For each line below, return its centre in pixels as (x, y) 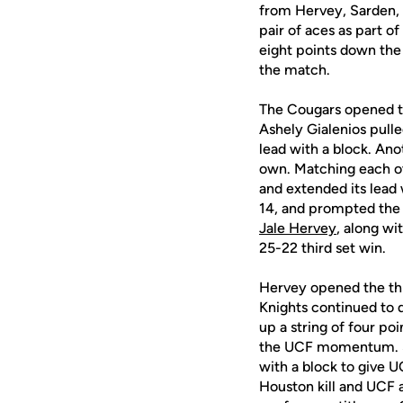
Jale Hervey (298, 228)
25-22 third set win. (322, 248)
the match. (295, 70)
